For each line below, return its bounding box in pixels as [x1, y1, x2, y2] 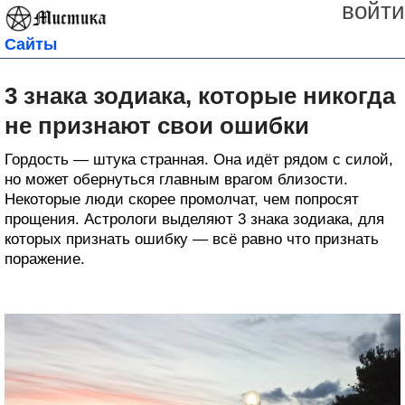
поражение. [5, 250, 85, 268]
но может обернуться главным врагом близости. [5, 170, 348, 188]
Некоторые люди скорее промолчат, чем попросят [5, 190, 359, 208]
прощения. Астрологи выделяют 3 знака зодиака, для [5, 210, 384, 228]
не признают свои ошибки [5, 111, 309, 139]
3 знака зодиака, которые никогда [5, 81, 395, 109]
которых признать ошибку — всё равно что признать [5, 230, 379, 248]
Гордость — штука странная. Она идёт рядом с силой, [5, 150, 393, 168]
